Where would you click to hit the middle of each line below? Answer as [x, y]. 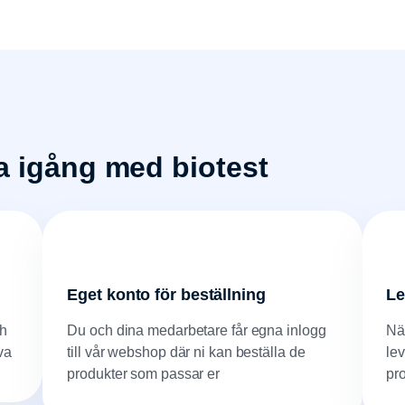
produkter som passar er [144, 374]
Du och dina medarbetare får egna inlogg [197, 331]
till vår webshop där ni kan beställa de [186, 353]
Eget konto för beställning [166, 295]
